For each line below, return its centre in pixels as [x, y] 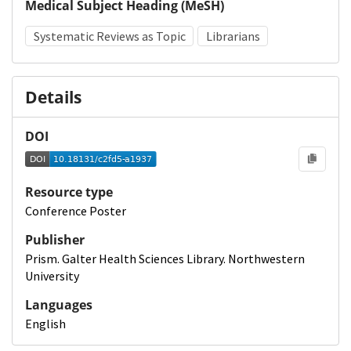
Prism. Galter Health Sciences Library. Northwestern [165, 259]
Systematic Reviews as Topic [109, 36]
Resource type [69, 192]
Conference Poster [76, 210]
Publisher [55, 239]
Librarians [233, 36]
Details [53, 97]
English [45, 324]
